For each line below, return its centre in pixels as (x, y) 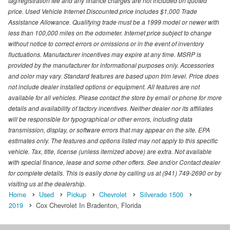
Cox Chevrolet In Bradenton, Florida (89, 205)
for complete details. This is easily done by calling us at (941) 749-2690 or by (115, 172)
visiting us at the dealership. (47, 183)
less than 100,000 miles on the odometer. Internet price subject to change (110, 32)
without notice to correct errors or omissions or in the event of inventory (106, 43)
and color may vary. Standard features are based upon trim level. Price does (113, 75)
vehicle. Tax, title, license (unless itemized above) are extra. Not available (110, 151)
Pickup (76, 194)
